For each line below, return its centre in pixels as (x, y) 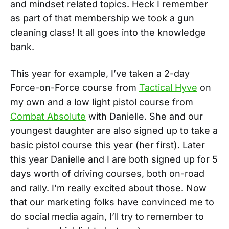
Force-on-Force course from (75, 87)
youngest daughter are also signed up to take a (114, 130)
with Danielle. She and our (144, 116)
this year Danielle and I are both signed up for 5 (114, 159)
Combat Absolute (48, 116)
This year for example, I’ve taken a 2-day (100, 73)
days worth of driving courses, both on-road (107, 173)
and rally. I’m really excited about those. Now (108, 188)
